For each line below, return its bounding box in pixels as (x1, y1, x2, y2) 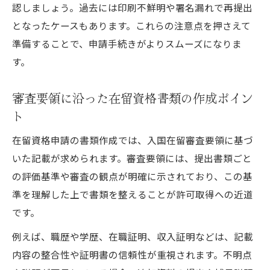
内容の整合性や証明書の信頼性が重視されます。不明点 (12, 247, 252, 261)
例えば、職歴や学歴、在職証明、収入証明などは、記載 (12, 229, 253, 243)
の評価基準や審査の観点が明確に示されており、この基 (12, 169, 253, 183)
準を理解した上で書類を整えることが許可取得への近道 (12, 187, 253, 201)
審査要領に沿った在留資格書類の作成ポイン (12, 88, 253, 107)
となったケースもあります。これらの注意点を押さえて (12, 18, 251, 32)
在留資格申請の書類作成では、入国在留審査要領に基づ (12, 133, 253, 146)
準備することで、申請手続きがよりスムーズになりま (12, 36, 242, 50)
